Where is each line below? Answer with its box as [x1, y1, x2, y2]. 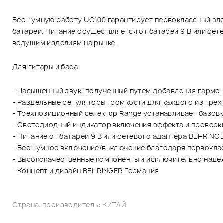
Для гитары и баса [12, 61, 78, 71]
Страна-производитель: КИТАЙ [12, 199, 127, 209]
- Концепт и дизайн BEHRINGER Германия [12, 165, 161, 175]
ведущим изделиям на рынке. [12, 37, 117, 47]
